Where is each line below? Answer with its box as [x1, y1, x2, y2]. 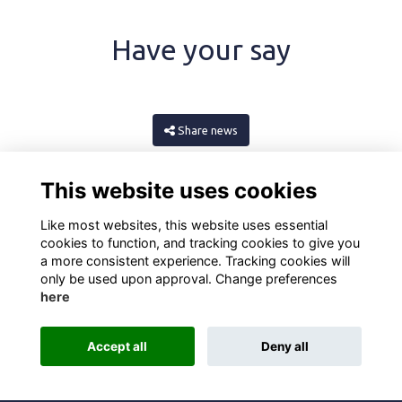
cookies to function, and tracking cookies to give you [39, 234, 360, 250]
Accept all [87, 338, 148, 354]
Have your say [111, 32, 291, 66]
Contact [287, 310, 332, 326]
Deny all [260, 338, 309, 354]
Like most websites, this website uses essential [39, 216, 328, 232]
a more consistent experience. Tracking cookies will [39, 252, 350, 268]
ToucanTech [297, 351, 370, 366]
